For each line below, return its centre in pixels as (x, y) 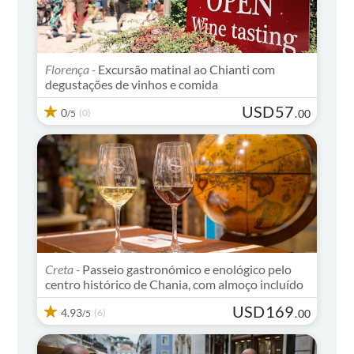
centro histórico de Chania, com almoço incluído (175, 284)
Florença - (71, 69)
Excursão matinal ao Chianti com (186, 69)
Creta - (63, 269)
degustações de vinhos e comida (132, 84)
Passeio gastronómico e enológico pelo (186, 269)
